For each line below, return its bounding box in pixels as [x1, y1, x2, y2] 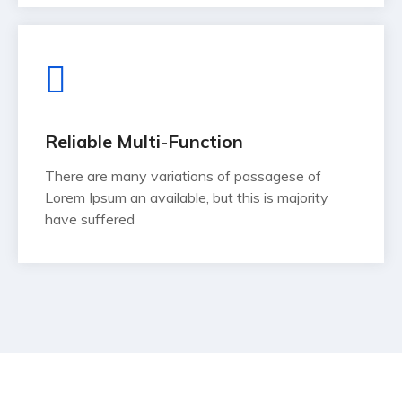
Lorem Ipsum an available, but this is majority [45, 188, 328, 207]
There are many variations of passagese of [45, 167, 321, 186]
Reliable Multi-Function [45, 130, 243, 153]
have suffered [45, 210, 135, 229]
